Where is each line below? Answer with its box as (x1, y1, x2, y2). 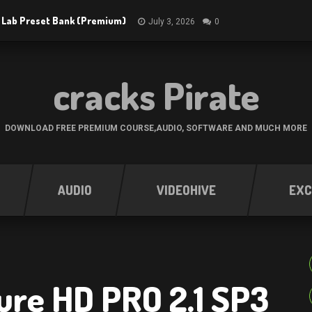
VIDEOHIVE (157, 182, 217, 198)
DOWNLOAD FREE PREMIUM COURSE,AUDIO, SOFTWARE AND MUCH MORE (5, 123, 307, 133)
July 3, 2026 (148, 17, 195, 26)
